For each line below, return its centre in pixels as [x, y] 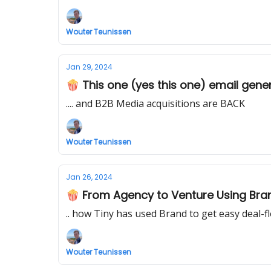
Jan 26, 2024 [89, 177]
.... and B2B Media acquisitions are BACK [155, 103]
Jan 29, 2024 [89, 67]
